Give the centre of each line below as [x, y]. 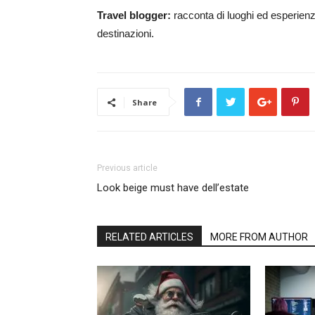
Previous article [127, 168]
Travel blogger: [135, 15]
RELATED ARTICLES [149, 237]
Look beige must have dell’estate [173, 188]
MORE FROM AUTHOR [259, 237]
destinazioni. [126, 33]
